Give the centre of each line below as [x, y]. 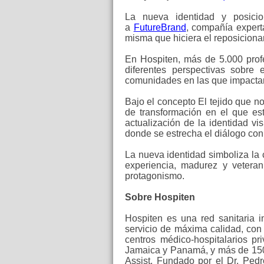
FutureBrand [160, 27]
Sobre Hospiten [160, 197]
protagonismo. [155, 176]
